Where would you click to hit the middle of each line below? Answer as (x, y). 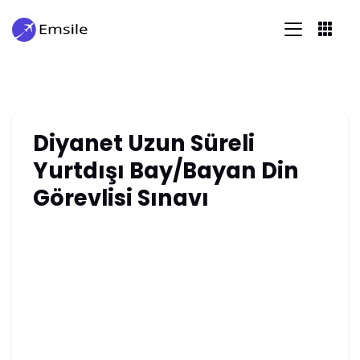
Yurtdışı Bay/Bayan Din (166, 170)
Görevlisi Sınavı (121, 198)
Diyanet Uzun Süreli (143, 143)
